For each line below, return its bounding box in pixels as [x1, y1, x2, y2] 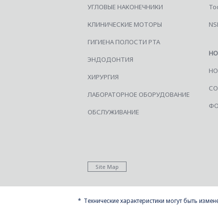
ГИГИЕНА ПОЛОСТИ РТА [88, 37, 160, 46]
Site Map [95, 163, 119, 170]
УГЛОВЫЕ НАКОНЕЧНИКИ [88, 2, 163, 11]
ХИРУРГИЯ [88, 72, 119, 81]
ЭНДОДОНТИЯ [88, 54, 133, 64]
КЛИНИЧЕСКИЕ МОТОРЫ [88, 19, 162, 29]
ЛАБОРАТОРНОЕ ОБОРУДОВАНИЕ [88, 90, 190, 99]
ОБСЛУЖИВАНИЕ [88, 107, 139, 116]
